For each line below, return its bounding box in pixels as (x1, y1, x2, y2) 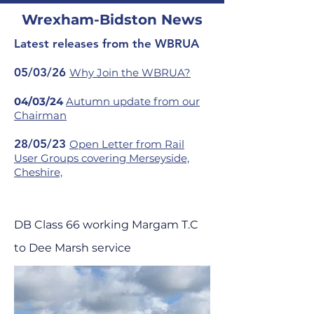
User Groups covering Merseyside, (14, 151, 189, 165)
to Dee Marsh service (14, 241, 131, 254)
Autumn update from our (66, 95, 200, 108)
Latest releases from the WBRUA (14, 36, 199, 50)
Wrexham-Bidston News (22, 11, 203, 28)
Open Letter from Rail (69, 137, 184, 151)
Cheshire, (14, 165, 62, 179)
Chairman (14, 109, 67, 122)
